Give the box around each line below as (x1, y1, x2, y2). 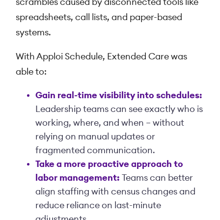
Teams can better (122, 173, 193, 183)
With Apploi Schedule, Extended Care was (16, 52, 187, 61)
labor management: (35, 173, 120, 183)
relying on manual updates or (35, 132, 155, 141)
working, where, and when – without (35, 118, 184, 128)
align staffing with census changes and (35, 187, 195, 196)
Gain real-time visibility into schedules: (35, 91, 202, 100)
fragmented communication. (35, 146, 155, 155)
